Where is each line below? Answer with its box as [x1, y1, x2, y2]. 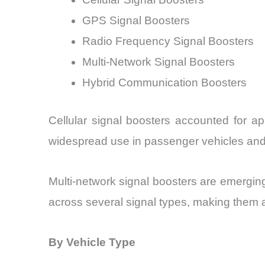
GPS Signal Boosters [82, 14, 190, 27]
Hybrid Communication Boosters [82, 76, 247, 89]
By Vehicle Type [49, 236, 135, 249]
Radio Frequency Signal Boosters [82, 35, 254, 48]
